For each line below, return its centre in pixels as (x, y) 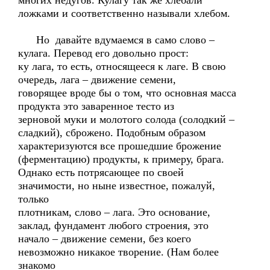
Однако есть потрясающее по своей (101, 172)
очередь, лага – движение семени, (97, 80)
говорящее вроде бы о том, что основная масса (127, 93)
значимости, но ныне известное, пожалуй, (117, 186)
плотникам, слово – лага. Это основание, (114, 212)
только (33, 199)
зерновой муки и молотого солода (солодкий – (126, 119)
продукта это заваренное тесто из (96, 106)
